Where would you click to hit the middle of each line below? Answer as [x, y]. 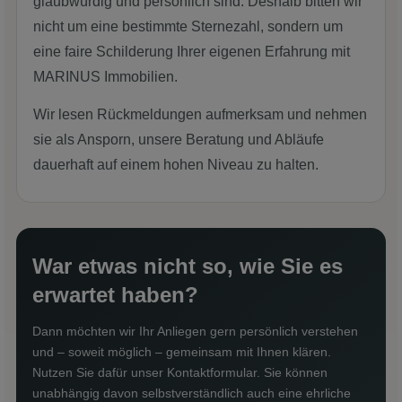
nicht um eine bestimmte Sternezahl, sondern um [188, 26]
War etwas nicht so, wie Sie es [188, 266]
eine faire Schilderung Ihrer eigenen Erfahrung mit [192, 51]
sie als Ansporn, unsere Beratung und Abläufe [179, 139]
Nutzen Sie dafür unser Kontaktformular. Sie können [180, 372]
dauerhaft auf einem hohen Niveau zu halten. [176, 164]
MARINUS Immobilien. [105, 76]
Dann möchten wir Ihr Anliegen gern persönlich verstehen [195, 331]
